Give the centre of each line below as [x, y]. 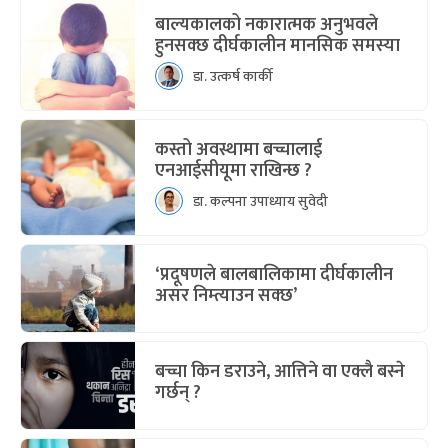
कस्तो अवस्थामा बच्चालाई [238, 150]
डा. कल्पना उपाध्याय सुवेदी [260, 201]
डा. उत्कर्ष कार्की [233, 76]
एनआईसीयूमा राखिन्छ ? [233, 171]
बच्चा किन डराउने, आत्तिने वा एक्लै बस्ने [280, 372]
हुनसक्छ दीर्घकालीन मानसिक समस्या [277, 46]
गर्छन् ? [178, 393]
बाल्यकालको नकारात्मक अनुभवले [266, 25]
